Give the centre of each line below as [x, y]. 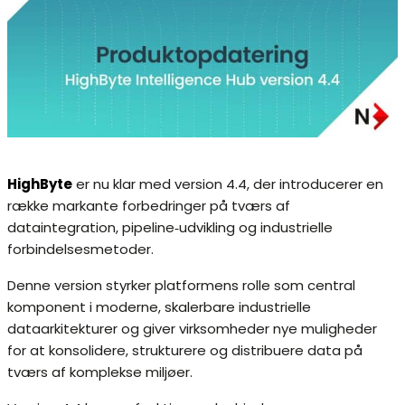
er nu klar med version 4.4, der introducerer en [228, 184]
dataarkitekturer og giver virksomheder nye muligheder [192, 329]
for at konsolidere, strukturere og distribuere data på [185, 351]
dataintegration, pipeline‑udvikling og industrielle [170, 228]
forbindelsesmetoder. [80, 250]
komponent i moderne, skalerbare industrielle [159, 307]
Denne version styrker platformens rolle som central [181, 286]
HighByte [40, 184]
